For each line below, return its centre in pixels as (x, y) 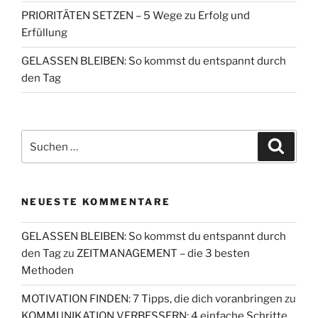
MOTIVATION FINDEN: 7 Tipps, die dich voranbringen (152, 299)
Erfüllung (44, 33)
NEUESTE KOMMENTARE (96, 202)
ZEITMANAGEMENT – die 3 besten (163, 254)
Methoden (48, 271)
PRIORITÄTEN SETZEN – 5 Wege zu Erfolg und (136, 16)
